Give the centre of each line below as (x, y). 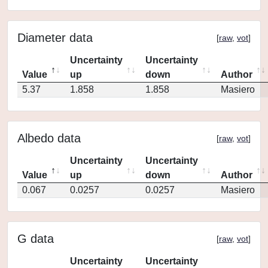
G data (36, 239)
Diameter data (55, 38)
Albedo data (49, 138)
